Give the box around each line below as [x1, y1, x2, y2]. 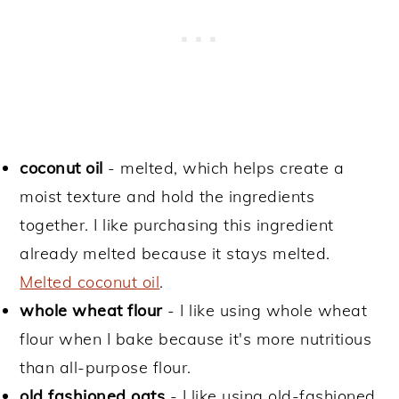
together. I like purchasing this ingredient [20, 214, 334, 235]
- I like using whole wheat [162, 299, 368, 321]
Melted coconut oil [20, 271, 160, 292]
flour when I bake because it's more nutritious [20, 328, 372, 349]
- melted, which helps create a [102, 157, 345, 178]
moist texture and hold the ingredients [20, 185, 315, 207]
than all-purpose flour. [20, 356, 191, 378]
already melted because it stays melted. [20, 242, 330, 264]
